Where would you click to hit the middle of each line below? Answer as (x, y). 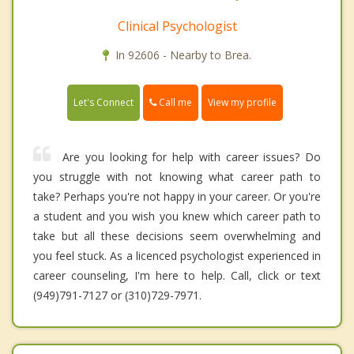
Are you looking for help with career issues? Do (192, 157)
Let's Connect (104, 103)
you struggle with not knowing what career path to (177, 177)
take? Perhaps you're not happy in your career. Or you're (177, 197)
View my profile (242, 103)
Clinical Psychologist (177, 26)
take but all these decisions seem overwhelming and (177, 236)
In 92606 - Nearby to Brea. (183, 55)
